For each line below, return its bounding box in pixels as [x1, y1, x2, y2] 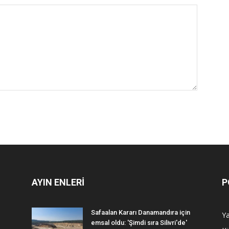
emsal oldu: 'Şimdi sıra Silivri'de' [91, 219, 187, 227]
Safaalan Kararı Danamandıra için [91, 209, 190, 217]
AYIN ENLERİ [32, 177, 84, 188]
